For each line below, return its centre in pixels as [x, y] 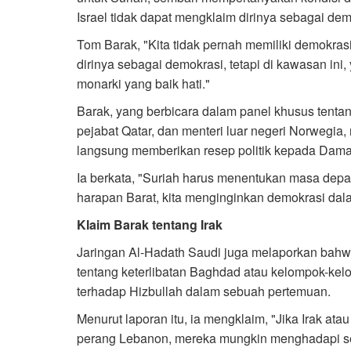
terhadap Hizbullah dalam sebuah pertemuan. [204, 291]
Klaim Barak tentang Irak [150, 225]
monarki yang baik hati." [143, 84]
